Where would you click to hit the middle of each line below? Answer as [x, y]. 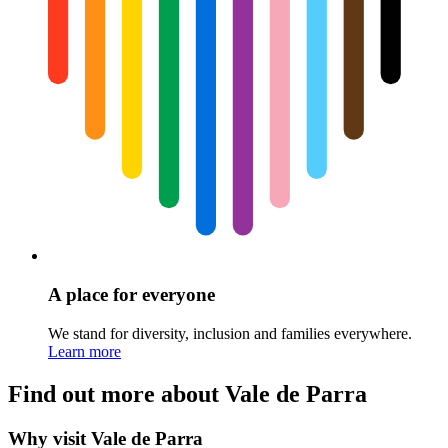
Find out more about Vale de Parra [187, 393]
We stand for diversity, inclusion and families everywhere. [230, 333]
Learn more [84, 351]
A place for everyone [131, 295]
